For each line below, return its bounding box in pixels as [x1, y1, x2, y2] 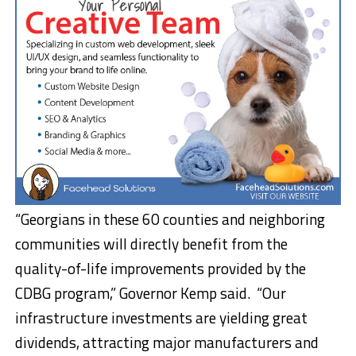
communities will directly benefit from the [14, 232, 288, 256]
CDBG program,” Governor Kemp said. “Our [14, 281, 286, 305]
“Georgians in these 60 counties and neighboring [14, 207, 325, 231]
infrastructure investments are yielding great [14, 306, 308, 330]
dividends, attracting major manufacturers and [14, 331, 319, 354]
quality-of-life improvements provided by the [14, 257, 306, 281]
